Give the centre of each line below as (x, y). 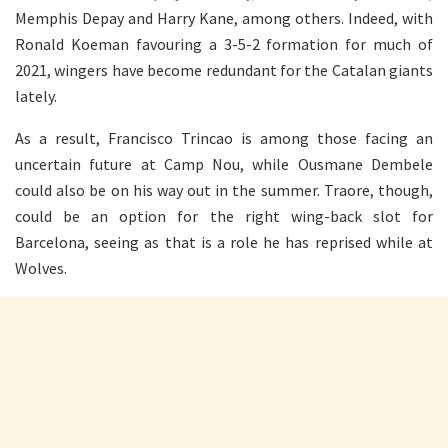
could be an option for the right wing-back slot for (224, 215)
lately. (36, 95)
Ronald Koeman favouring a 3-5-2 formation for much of (224, 43)
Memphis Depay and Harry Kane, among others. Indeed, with (224, 17)
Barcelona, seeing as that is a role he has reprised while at (224, 241)
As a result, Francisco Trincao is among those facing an (224, 137)
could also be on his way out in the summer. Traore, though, (224, 189)
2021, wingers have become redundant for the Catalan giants (224, 69)
